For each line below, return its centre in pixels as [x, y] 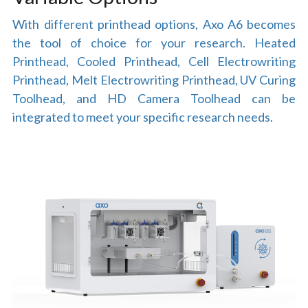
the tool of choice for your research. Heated [154, 43]
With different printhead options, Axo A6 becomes [154, 24]
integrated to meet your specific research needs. [143, 117]
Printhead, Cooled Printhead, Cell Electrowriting [154, 62]
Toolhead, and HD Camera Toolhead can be [154, 99]
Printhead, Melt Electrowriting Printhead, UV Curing [154, 80]
